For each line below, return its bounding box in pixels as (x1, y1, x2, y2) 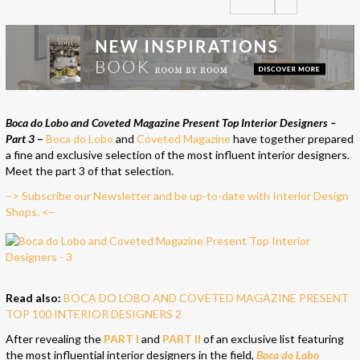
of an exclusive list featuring (203, 331, 344, 346)
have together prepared (231, 131, 354, 145)
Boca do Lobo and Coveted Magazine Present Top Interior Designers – (6, 115, 336, 129)
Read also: (6, 290, 61, 305)
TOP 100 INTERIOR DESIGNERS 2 (6, 306, 182, 321)
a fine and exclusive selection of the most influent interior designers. (6, 147, 350, 162)
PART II (162, 331, 201, 346)
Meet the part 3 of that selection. (6, 163, 174, 178)
